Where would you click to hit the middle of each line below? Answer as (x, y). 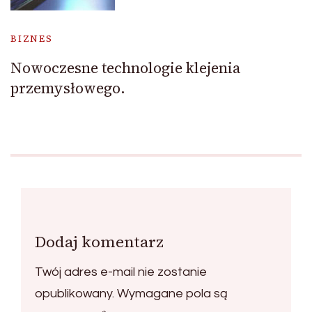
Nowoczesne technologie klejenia (125, 68)
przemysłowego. (68, 88)
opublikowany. (75, 294)
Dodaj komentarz (99, 242)
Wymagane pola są (172, 294)
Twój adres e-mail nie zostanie (121, 272)
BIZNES (32, 39)
